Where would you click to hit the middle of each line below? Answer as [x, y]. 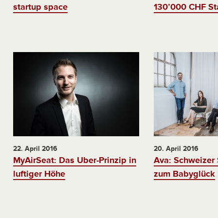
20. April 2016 [176, 148]
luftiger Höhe [39, 173]
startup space [40, 7]
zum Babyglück [184, 173]
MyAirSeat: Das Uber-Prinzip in [74, 160]
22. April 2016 [35, 148]
